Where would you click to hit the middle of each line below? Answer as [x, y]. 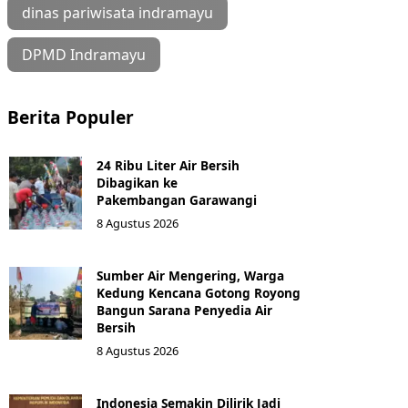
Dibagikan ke [137, 183]
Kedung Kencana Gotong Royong [199, 293]
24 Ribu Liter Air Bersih [168, 165]
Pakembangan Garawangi [177, 200]
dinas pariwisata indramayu [117, 13]
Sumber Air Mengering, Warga [190, 275]
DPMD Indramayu [84, 55]
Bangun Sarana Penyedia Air [184, 310]
